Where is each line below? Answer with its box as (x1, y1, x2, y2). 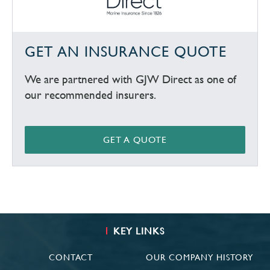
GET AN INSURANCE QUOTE (25, 43, 227, 60)
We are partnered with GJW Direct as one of (25, 72, 236, 86)
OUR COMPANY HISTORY (145, 252, 253, 262)
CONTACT (48, 252, 93, 262)
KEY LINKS (113, 225, 165, 237)
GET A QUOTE (103, 134, 167, 145)
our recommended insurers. (25, 88, 156, 101)
